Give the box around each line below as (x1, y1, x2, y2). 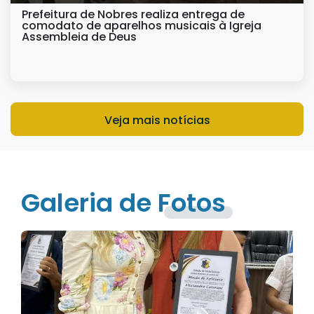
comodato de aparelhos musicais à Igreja (22, 17, 261, 34)
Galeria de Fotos (21, 184, 226, 221)
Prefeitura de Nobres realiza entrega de (22, 6, 245, 22)
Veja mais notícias (104, 111, 210, 128)
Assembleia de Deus (22, 28, 137, 45)
